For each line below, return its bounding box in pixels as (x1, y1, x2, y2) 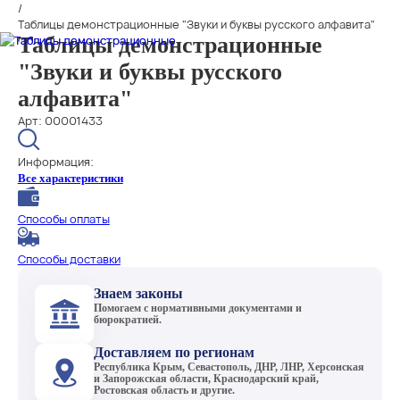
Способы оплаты (17, 211, 110, 227)
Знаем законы (94, 284, 184, 302)
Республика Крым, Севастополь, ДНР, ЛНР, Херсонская (94, 361, 365, 373)
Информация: (17, 154, 94, 170)
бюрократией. (94, 313, 162, 326)
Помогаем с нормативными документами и (94, 302, 303, 314)
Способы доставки (17, 251, 121, 267)
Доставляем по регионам (94, 343, 255, 361)
